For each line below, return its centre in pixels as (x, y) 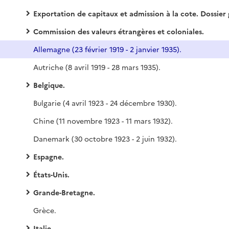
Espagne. (49, 156)
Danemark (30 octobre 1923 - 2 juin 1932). (105, 139)
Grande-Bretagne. (64, 192)
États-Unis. (51, 174)
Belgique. (49, 85)
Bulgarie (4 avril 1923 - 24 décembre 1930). (105, 103)
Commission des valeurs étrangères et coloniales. (119, 31)
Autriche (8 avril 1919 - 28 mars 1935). (97, 67)
